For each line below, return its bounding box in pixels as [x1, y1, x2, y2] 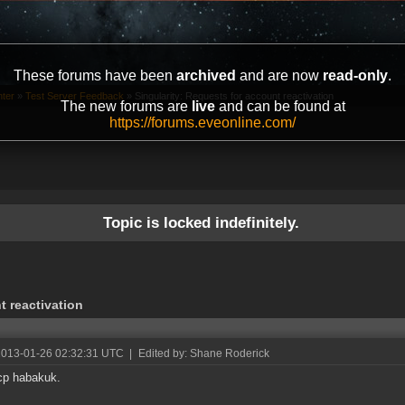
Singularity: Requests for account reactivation [135, 90, 334, 102]
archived [176, 68, 236, 83]
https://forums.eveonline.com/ [109, 115, 296, 130]
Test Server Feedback [25, 90, 124, 102]
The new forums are [60, 99, 192, 114]
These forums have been [14, 68, 176, 83]
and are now [236, 68, 323, 83]
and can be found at [214, 99, 345, 114]
